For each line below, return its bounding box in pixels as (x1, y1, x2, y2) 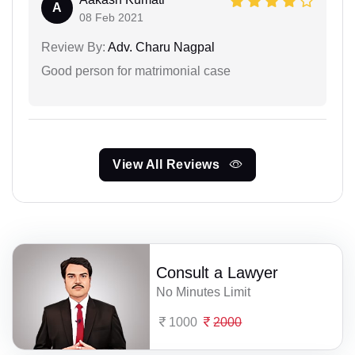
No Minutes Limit (156, 285, 251, 300)
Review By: (41, 40, 105, 55)
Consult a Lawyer (156, 264, 279, 282)
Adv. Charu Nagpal (105, 40, 215, 55)
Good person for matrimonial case (41, 64, 231, 78)
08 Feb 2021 (79, 11, 143, 25)
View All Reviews (113, 158, 223, 172)
